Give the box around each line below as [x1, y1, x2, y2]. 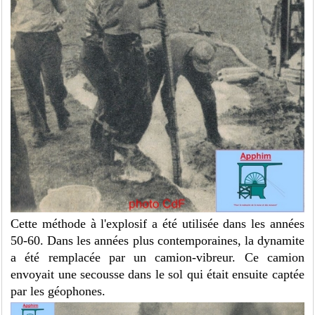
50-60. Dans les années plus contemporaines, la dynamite [11, 233, 304, 247]
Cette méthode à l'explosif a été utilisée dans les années [11, 216, 304, 231]
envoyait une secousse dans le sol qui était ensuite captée [11, 266, 304, 281]
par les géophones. [11, 283, 106, 298]
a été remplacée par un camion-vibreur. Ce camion [11, 250, 304, 264]
